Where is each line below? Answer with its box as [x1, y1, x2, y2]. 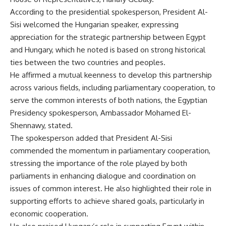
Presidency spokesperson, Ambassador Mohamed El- [10, 108, 191, 118]
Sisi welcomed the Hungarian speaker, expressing [10, 20, 179, 30]
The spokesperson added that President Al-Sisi [10, 133, 172, 143]
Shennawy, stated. [10, 121, 73, 131]
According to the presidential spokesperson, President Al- [10, 7, 208, 17]
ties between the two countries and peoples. [10, 58, 165, 68]
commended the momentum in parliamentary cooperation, [10, 146, 210, 156]
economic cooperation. [10, 209, 88, 219]
